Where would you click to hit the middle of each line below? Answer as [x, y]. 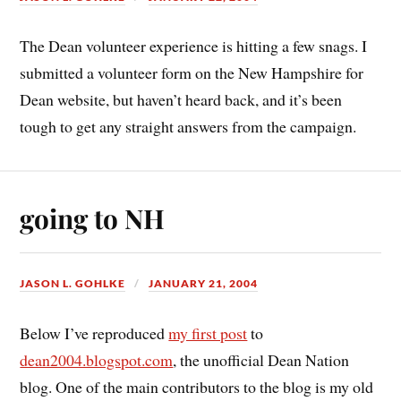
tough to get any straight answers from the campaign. [188, 127]
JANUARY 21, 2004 [204, 284]
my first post [208, 333]
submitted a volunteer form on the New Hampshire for [192, 73]
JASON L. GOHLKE [73, 284]
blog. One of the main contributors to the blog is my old [197, 386]
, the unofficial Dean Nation [261, 359]
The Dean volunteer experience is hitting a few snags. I [194, 46]
